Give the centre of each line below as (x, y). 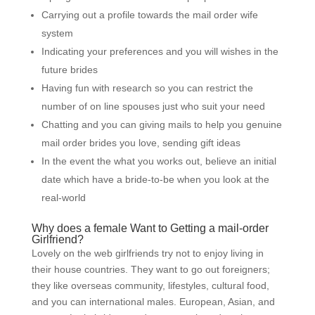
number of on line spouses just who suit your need (153, 106)
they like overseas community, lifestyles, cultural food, (150, 285)
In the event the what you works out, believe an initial (159, 161)
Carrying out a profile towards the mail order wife (149, 15)
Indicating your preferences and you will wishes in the (160, 51)
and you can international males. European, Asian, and (153, 302)
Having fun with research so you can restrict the (147, 88)
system (57, 33)
